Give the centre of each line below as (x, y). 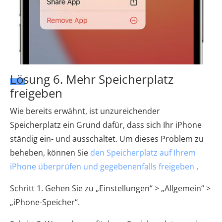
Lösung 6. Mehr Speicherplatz (92, 79)
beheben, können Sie (50, 153)
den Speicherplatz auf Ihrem (143, 153)
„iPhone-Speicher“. (45, 202)
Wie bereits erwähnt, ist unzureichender (85, 111)
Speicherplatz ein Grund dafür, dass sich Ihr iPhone (106, 125)
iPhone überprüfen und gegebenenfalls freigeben (102, 167)
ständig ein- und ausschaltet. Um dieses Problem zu (107, 139)
